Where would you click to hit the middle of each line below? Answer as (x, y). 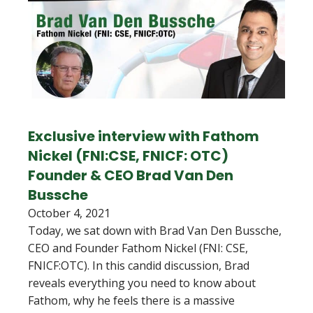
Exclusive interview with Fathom (144, 136)
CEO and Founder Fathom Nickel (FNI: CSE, (138, 248)
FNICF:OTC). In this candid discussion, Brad (139, 265)
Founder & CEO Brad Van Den (131, 175)
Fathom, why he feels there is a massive (131, 300)
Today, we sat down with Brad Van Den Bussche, (155, 231)
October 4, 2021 (69, 213)
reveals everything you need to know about (142, 283)
